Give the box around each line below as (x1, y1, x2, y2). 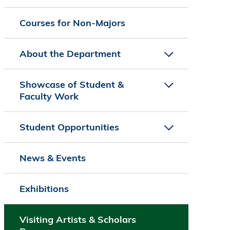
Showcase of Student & (19, 79, 124, 91)
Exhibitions (19, 183, 69, 195)
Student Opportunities (19, 121, 119, 133)
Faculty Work (19, 90, 79, 103)
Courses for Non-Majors (19, 17, 125, 29)
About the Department (19, 48, 121, 60)
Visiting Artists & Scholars (19, 214, 136, 226)
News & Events (19, 152, 86, 164)
